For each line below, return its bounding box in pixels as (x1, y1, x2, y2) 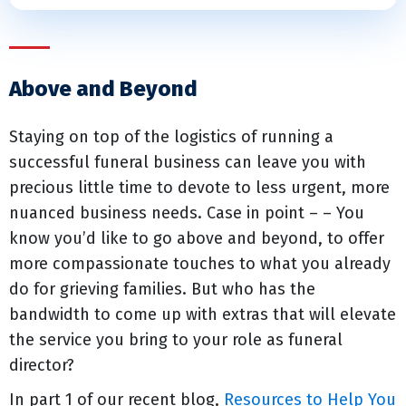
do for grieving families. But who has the (9, 279, 315, 299)
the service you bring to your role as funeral (9, 330, 343, 350)
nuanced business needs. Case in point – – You (9, 203, 364, 223)
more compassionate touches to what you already (9, 254, 391, 274)
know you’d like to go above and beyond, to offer (9, 228, 384, 248)
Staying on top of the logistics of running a (9, 127, 333, 147)
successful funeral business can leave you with (9, 152, 366, 172)
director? (9, 355, 74, 375)
